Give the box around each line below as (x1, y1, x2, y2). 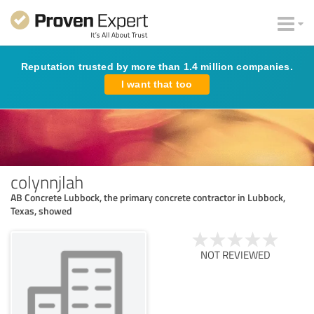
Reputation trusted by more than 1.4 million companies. (21, 61, 293, 72)
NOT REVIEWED (200, 247, 271, 262)
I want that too (121, 78, 193, 90)
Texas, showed (11, 203, 72, 217)
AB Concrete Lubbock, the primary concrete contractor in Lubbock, (11, 190, 285, 204)
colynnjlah (11, 169, 83, 193)
